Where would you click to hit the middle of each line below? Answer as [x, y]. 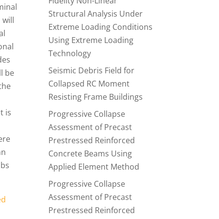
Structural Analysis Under [95, 14]
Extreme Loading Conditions [100, 27]
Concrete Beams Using [90, 153]
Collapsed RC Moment [89, 84]
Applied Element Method [94, 167]
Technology [69, 53]
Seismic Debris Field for [91, 70]
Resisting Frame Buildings [95, 97]
